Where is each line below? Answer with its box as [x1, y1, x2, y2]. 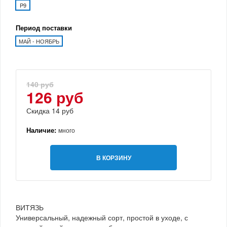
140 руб [26, 79, 54, 89]
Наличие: [26, 125, 58, 135]
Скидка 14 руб [26, 105, 73, 116]
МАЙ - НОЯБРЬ [19, 36, 59, 45]
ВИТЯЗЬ [16, 202, 44, 212]
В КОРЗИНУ [96, 153, 131, 162]
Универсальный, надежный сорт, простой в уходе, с [16, 212, 188, 222]
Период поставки [16, 22, 72, 32]
